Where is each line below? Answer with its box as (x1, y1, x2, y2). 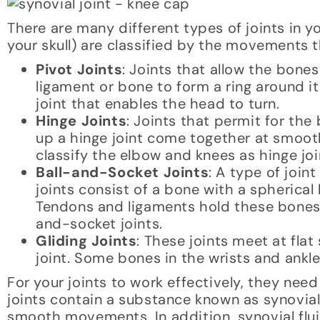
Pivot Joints (36, 60, 123, 79)
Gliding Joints (36, 231, 137, 251)
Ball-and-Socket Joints (36, 163, 209, 182)
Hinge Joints (36, 111, 127, 131)
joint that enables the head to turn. (36, 94, 280, 114)
